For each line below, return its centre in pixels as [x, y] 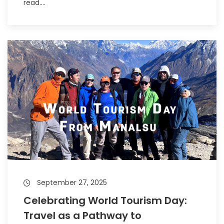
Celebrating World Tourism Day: [105, 200]
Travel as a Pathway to [82, 215]
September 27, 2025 [71, 182]
